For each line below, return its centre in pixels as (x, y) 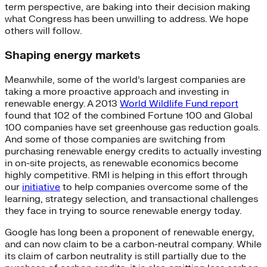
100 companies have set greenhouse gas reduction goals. (132, 127)
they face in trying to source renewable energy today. (123, 211)
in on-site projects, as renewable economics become (122, 163)
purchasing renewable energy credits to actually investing (133, 151)
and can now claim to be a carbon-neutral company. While (133, 244)
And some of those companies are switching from (115, 139)
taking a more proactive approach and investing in (117, 91)
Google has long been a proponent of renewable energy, (130, 232)
